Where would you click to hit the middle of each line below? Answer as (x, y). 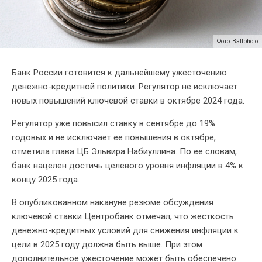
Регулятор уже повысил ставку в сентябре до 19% (113, 123)
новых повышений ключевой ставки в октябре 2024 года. (128, 100)
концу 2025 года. (46, 179)
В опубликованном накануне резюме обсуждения (113, 202)
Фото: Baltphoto (237, 41)
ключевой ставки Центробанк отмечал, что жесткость (123, 216)
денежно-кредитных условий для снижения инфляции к (125, 230)
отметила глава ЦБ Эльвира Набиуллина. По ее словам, (124, 151)
